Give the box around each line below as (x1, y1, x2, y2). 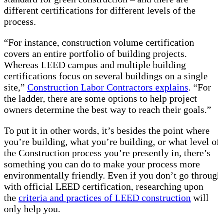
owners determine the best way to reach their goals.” (4, 104, 211, 115)
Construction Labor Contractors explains (27, 81, 188, 92)
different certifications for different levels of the (4, 4, 196, 16)
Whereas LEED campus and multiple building (4, 59, 186, 70)
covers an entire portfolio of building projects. (4, 48, 187, 59)
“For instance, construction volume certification (4, 36, 194, 48)
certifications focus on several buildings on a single (4, 70, 208, 81)
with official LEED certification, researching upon (4, 181, 203, 192)
